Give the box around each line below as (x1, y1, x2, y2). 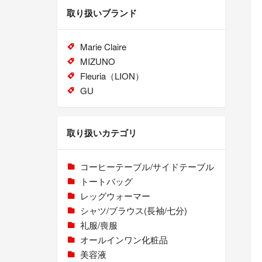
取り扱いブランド (67, 6, 137, 20)
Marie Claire (80, 40, 126, 53)
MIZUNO (80, 55, 115, 68)
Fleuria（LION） (80, 70, 144, 82)
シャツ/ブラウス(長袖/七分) (80, 204, 187, 217)
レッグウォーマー (80, 189, 150, 202)
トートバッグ (80, 175, 133, 188)
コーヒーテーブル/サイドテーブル (80, 160, 214, 173)
